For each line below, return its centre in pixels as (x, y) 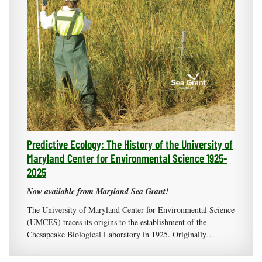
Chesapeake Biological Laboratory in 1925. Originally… (121, 235)
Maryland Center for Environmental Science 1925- (127, 158)
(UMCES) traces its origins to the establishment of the (117, 222)
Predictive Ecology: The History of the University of (130, 144)
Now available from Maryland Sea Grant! (98, 192)
